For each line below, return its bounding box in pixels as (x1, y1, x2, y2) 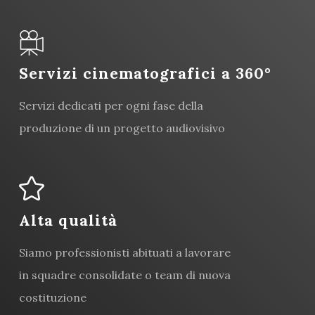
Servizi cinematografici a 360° (19, 63, 272, 83)
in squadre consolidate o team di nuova (19, 268, 231, 283)
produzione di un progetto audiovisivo (19, 120, 226, 135)
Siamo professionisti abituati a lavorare (19, 245, 231, 260)
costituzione (19, 290, 87, 305)
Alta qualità (19, 210, 118, 231)
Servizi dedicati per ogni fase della (19, 98, 204, 112)
